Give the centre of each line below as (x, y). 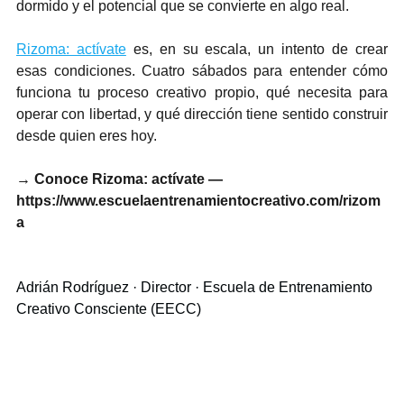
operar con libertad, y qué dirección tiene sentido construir (202, 114)
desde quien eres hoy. (87, 135)
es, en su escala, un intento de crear (257, 49)
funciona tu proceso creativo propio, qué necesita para (202, 92)
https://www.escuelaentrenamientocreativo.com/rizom (198, 200)
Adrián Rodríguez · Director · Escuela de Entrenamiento (196, 287)
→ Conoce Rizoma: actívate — (121, 179)
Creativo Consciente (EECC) (109, 308)
